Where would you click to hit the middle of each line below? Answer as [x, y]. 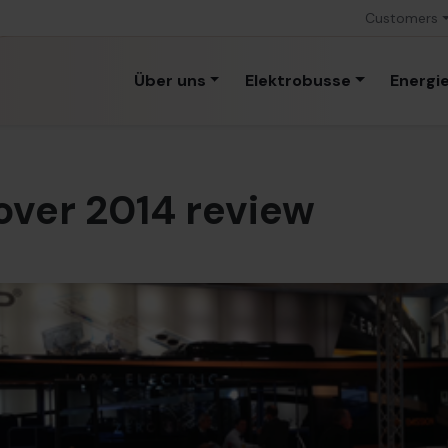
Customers [402, 18]
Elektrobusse [297, 80]
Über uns [169, 80]
